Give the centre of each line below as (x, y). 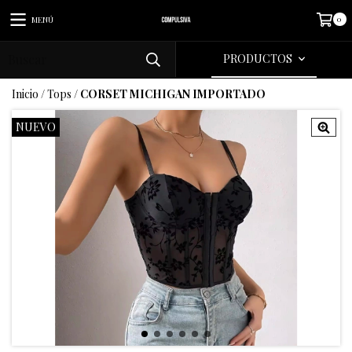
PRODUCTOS (258, 59)
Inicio (25, 94)
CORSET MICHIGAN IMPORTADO (173, 94)
